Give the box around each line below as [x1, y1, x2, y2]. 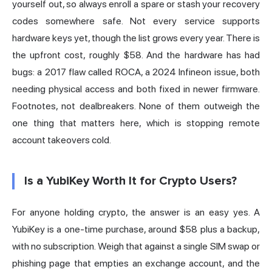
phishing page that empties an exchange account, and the [12, 257, 260, 270]
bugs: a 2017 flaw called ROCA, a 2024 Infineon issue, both [12, 66, 260, 78]
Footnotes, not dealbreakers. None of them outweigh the [12, 100, 260, 112]
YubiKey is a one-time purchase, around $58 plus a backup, [12, 223, 260, 236]
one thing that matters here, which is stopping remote [12, 117, 260, 129]
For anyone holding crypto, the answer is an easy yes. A [12, 206, 260, 219]
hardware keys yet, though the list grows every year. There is [12, 32, 260, 44]
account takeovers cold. [12, 134, 111, 146]
